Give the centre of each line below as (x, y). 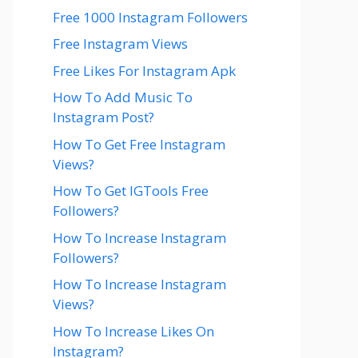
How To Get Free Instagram (139, 144)
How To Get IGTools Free (131, 191)
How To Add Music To (123, 97)
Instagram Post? (103, 117)
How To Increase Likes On (133, 331)
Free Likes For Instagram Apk (144, 70)
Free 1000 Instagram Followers (150, 17)
